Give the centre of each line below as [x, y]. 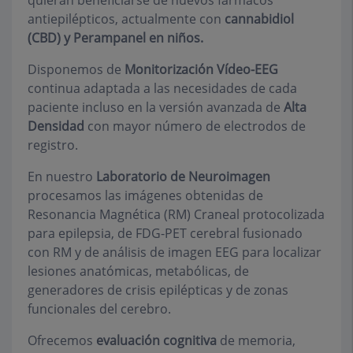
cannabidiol [259, 19]
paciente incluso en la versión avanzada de [156, 107]
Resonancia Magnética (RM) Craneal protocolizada [176, 214]
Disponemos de [76, 69]
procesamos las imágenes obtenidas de [145, 195]
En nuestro [62, 176]
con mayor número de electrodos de [195, 126]
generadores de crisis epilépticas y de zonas [158, 290]
